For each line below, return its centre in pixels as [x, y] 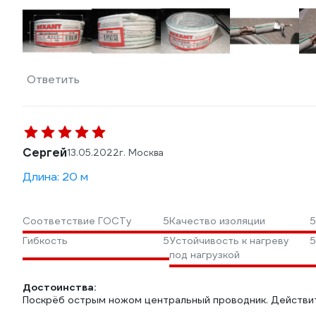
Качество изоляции [217, 221]
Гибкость [45, 241]
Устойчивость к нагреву [229, 241]
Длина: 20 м [55, 177]
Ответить [53, 79]
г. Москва [141, 153]
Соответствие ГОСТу [77, 221]
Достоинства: [59, 287]
